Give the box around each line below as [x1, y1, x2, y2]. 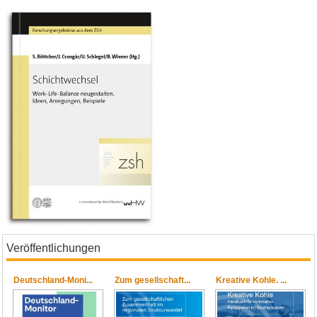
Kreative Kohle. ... [216, 275, 287, 285]
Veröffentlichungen [6, 241, 101, 254]
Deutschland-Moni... [13, 275, 93, 285]
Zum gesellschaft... [115, 275, 191, 285]
